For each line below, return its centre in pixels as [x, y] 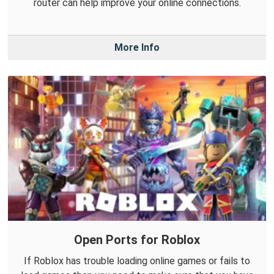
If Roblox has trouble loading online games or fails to [137, 261]
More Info [137, 48]
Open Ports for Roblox [137, 239]
